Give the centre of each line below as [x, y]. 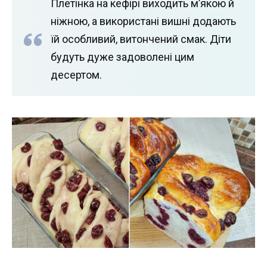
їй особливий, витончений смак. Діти [141, 39]
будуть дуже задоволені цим [122, 57]
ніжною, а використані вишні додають [143, 21]
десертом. [76, 74]
